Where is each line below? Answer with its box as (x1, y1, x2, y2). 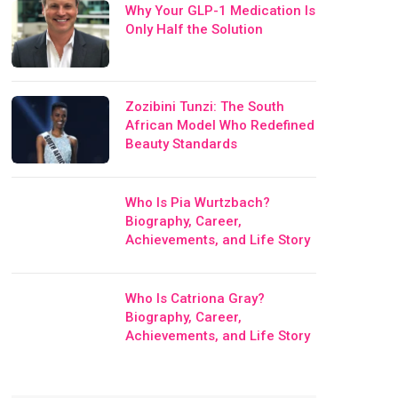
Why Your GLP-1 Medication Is (125, 2, 316, 19)
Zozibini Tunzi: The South (125, 98, 285, 115)
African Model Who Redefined (125, 116, 315, 133)
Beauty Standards (125, 135, 238, 152)
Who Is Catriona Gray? (125, 290, 266, 306)
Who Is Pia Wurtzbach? (125, 194, 271, 211)
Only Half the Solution (125, 20, 264, 37)
